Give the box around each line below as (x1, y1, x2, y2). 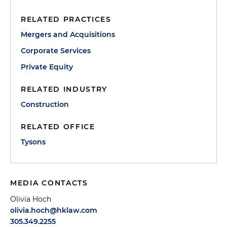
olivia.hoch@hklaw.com (10, 206, 97, 215)
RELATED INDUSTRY (21, 85, 108, 94)
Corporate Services (21, 46, 91, 55)
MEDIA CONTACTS (10, 178, 88, 187)
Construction (21, 100, 69, 109)
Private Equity (21, 62, 73, 71)
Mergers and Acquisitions (21, 30, 115, 39)
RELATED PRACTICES (21, 15, 111, 24)
